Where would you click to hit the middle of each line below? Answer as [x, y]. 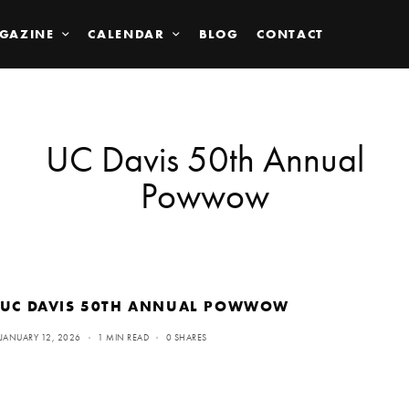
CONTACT [291, 34]
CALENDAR [126, 34]
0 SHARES [186, 337]
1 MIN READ [124, 337]
